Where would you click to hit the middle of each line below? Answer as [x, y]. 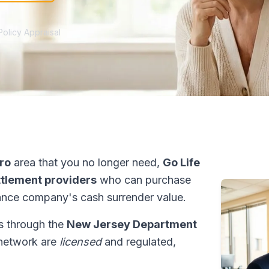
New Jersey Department [132, 224]
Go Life [181, 162]
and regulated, [139, 242]
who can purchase [144, 180]
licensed [80, 242]
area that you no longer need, [87, 162]
